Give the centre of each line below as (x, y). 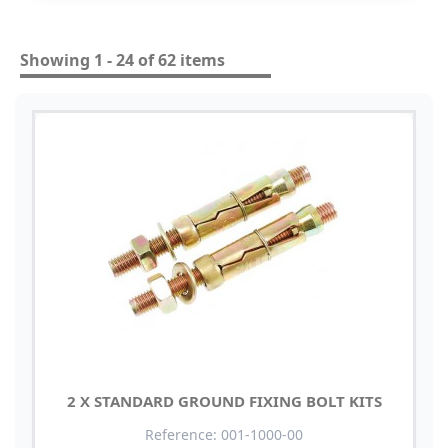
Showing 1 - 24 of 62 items (122, 60)
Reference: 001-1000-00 (224, 435)
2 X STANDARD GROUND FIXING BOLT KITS (224, 401)
